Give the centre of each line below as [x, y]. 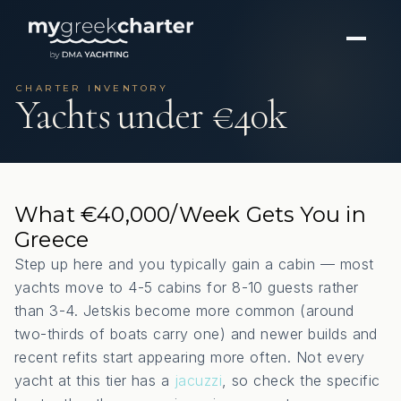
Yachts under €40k [152, 115]
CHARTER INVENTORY [93, 88]
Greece [52, 239]
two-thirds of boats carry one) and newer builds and [196, 334]
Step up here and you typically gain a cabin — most [194, 264]
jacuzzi [198, 380]
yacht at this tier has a [94, 380]
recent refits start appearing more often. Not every [190, 357]
